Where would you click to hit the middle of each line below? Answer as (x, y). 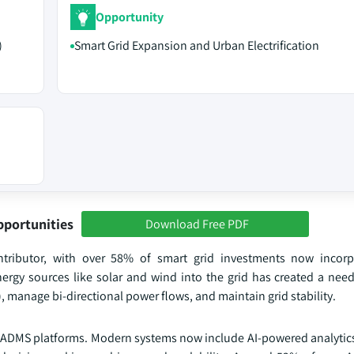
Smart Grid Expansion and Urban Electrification (196, 45)
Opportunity (129, 17)
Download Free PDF (197, 224)
